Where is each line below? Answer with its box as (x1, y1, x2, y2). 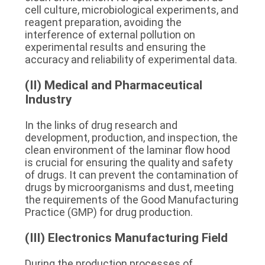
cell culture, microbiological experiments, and (24, 3, 238, 16)
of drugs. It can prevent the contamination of (24, 168, 238, 181)
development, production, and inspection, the (24, 131, 238, 144)
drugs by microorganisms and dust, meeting (24, 180, 234, 193)
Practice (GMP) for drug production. (24, 205, 193, 218)
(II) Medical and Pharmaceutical (24, 77, 202, 92)
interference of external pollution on (24, 28, 195, 41)
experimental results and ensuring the (24, 40, 206, 53)
